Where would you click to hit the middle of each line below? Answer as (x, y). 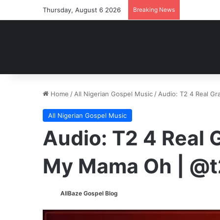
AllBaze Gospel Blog (89, 193)
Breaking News (154, 10)
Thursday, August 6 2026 (82, 10)
